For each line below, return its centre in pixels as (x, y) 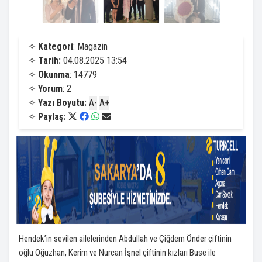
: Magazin (90, 46)
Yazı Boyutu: (62, 103)
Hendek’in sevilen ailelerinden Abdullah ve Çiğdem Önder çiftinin (125, 239)
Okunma (54, 75)
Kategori (56, 46)
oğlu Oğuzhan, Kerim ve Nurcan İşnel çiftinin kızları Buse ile (117, 253)
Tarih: (49, 61)
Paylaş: (53, 117)
